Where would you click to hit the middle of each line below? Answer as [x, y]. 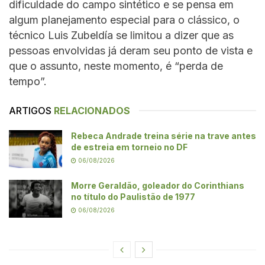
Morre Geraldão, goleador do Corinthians [158, 186]
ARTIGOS [30, 110]
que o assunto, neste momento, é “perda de [116, 66]
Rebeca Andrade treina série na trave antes [164, 135]
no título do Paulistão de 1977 [133, 197]
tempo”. [28, 81]
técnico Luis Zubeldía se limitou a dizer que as [121, 35]
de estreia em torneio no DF [129, 147]
